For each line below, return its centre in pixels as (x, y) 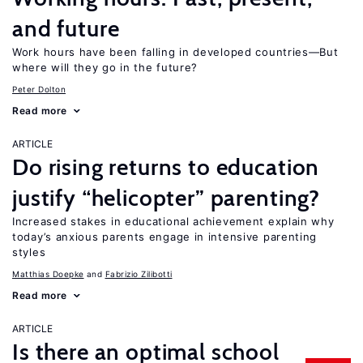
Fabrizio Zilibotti (139, 274)
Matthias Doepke (48, 274)
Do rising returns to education (166, 167)
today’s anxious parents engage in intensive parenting (165, 237)
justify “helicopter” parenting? (167, 198)
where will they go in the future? (105, 67)
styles (29, 252)
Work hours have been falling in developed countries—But (175, 52)
